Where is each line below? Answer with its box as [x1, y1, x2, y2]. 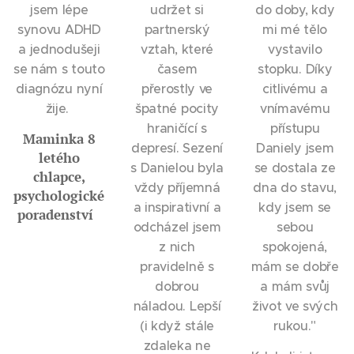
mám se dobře [250, 258, 339, 274]
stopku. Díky [258, 61, 333, 77]
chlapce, [32, 168, 85, 186]
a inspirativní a [133, 199, 221, 215]
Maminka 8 [22, 130, 96, 148]
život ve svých [251, 298, 338, 314]
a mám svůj [260, 278, 330, 294]
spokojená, [262, 239, 328, 254]
